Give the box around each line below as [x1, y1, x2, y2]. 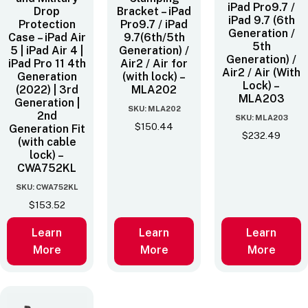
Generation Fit [8, 122, 85, 135]
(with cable [17, 135, 76, 148]
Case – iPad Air [8, 30, 86, 44]
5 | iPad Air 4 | [10, 43, 83, 57]
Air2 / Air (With [222, 65, 300, 79]
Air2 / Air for [120, 56, 188, 70]
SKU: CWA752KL [15, 181, 78, 192]
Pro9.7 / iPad [120, 17, 188, 31]
